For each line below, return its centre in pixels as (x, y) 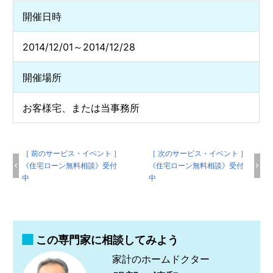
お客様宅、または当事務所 (81, 108)
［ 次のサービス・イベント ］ (198, 153)
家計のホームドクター (161, 259)
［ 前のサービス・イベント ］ (72, 153)
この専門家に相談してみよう (108, 239)
